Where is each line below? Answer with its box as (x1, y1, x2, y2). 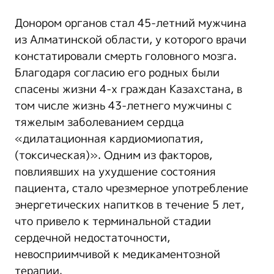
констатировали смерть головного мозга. (15, 48, 237, 64)
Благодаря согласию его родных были (15, 64, 220, 81)
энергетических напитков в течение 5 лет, (15, 196, 244, 213)
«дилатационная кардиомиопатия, (15, 130, 203, 147)
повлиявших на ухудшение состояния (15, 163, 216, 180)
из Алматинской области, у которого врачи (15, 31, 246, 48)
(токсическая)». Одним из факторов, (15, 147, 212, 163)
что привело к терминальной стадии (15, 213, 211, 229)
